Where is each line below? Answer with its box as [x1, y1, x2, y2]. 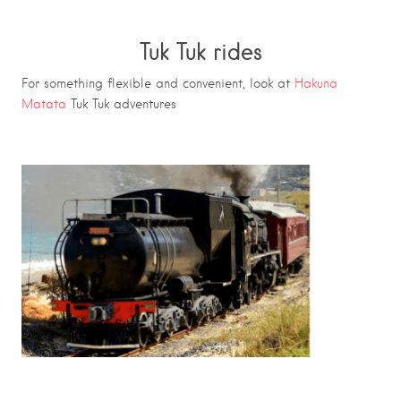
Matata [21, 97, 66, 112]
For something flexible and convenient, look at [21, 76, 294, 91]
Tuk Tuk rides [139, 38, 262, 65]
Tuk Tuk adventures [66, 97, 176, 112]
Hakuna [294, 76, 337, 91]
